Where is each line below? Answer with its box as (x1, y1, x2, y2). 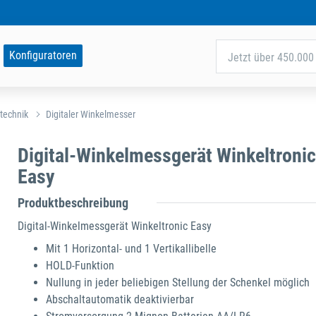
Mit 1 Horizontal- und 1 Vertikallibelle (46, 242, 217, 256)
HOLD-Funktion (46, 259, 114, 273)
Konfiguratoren (8, 49, 77, 63)
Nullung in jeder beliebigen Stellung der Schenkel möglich (46, 276, 310, 290)
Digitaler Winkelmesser (46, 108, 135, 120)
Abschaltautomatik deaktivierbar (46, 293, 194, 307)
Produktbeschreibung (18, 195, 128, 211)
